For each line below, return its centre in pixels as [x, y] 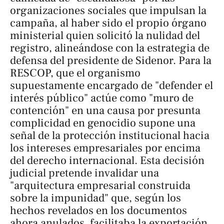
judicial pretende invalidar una [84, 173]
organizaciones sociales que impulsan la [108, 10]
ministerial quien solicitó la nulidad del [105, 35]
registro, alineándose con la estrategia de [110, 48]
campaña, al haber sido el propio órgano [108, 23]
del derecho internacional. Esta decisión [107, 160]
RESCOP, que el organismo [75, 73]
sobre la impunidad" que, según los [95, 198]
